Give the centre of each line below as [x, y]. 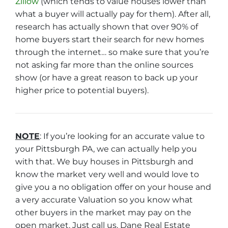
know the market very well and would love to [107, 175]
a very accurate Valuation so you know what [104, 200]
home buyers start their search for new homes [110, 40]
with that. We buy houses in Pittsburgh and [104, 162]
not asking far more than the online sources [104, 65]
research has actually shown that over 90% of [107, 27]
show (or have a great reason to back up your [107, 78]
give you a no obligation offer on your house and [113, 187]
